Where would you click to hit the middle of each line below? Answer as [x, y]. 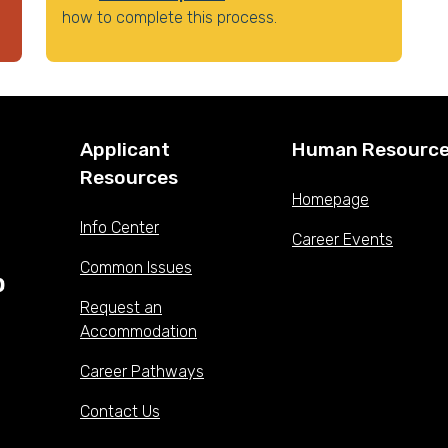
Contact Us [120, 411]
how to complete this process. [169, 17]
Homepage [330, 199]
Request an [121, 307]
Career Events [342, 239]
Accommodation [138, 331]
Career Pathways [142, 371]
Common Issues [136, 267]
